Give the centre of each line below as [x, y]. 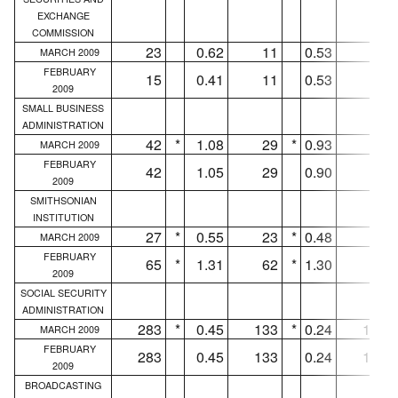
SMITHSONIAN [63, 200]
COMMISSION [63, 32]
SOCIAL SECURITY [63, 292]
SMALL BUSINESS [63, 107]
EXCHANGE [63, 15]
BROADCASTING [63, 385]
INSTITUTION [63, 217]
